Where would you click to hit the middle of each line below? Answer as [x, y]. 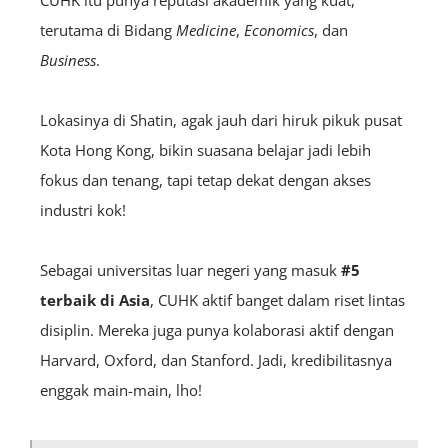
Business [68, 59]
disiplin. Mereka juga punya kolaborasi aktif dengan [217, 329]
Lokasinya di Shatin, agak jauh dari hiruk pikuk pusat [221, 119]
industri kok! [83, 209]
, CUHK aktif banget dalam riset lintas [277, 299]
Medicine [206, 29]
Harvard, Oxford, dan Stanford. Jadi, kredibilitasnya [216, 359]
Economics [279, 29]
